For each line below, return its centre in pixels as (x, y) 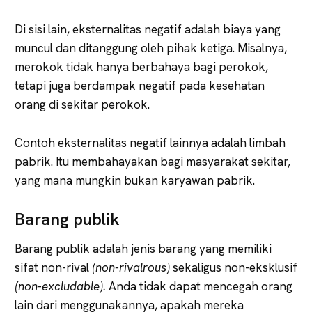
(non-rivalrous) (131, 267)
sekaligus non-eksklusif (234, 267)
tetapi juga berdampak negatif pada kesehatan (140, 85)
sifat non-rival (53, 267)
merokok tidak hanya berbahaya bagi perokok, (141, 67)
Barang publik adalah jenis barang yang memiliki (143, 248)
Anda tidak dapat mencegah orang (199, 286)
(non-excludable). (60, 286)
